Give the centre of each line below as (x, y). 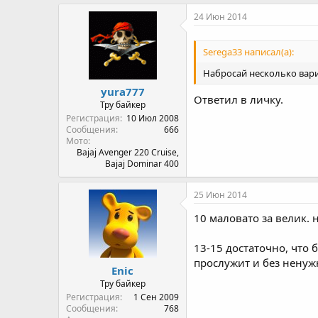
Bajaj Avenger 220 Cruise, (128, 152)
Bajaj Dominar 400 (142, 164)
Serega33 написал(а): (248, 51)
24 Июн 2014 (220, 16)
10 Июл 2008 (153, 118)
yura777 (122, 92)
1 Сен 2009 (156, 297)
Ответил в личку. (238, 99)
